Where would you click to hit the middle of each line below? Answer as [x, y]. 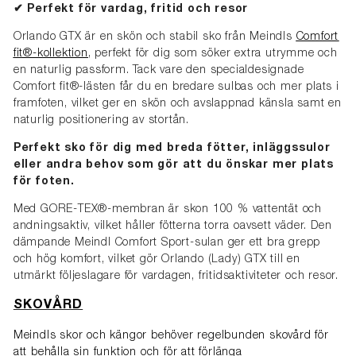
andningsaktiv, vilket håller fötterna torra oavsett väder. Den [172, 227]
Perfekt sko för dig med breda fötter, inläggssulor [172, 149]
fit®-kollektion [50, 54]
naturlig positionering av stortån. [101, 121]
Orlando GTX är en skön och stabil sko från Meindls [155, 38]
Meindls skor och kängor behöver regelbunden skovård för [171, 337]
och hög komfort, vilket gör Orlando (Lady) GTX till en [157, 260]
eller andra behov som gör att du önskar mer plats [173, 166]
